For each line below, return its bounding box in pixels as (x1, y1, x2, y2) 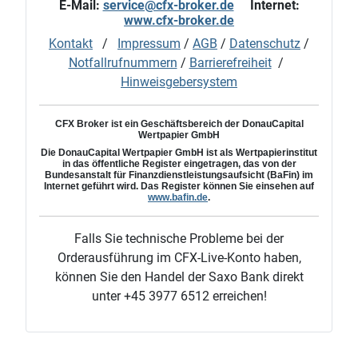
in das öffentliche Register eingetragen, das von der (62, 158, 296, 169)
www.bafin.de (148, 192, 208, 203)
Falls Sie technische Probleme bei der (74, 231, 284, 246)
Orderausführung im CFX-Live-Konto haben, (57, 250, 301, 265)
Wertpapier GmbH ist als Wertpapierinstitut (122, 147, 317, 158)
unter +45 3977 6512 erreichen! (91, 288, 267, 304)
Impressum (117, 36, 181, 51)
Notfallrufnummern (68, 55, 177, 70)
